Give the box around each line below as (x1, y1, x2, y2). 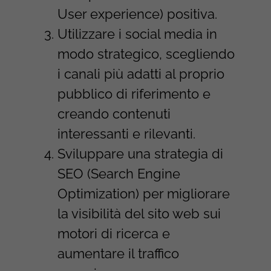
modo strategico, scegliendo (57, 45, 235, 62)
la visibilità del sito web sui (57, 205, 221, 221)
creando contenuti (57, 105, 171, 122)
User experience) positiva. (57, 5, 217, 22)
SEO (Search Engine (57, 165, 180, 181)
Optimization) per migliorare (57, 185, 230, 201)
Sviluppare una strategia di (57, 145, 223, 162)
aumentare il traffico (57, 245, 179, 261)
